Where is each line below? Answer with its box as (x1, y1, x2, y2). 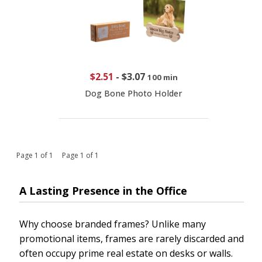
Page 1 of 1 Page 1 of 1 (16, 150, 99, 161)
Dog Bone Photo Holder (85, 88, 182, 99)
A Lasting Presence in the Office (19, 184, 187, 198)
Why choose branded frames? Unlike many (19, 218, 206, 231)
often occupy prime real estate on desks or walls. (19, 247, 233, 260)
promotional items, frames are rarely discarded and (19, 232, 244, 246)
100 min (147, 72, 178, 83)
